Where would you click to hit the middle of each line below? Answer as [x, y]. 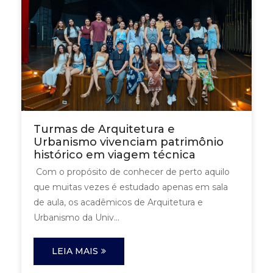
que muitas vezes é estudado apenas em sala [131, 187]
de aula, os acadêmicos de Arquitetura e [118, 203]
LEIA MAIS [75, 251]
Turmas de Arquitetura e [104, 129]
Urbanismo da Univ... [76, 218]
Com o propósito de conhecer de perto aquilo [132, 172]
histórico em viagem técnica [115, 155]
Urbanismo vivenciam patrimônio [129, 142]
